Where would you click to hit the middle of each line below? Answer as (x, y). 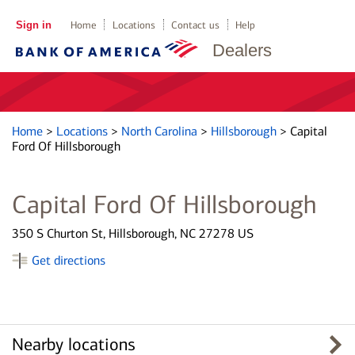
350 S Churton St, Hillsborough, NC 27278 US (133, 233)
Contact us (196, 25)
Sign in (33, 25)
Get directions (69, 260)
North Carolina (161, 131)
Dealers (242, 50)
